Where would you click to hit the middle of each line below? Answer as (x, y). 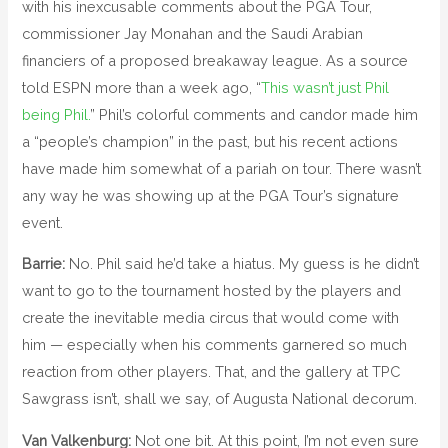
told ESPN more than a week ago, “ (142, 87)
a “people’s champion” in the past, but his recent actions (210, 141)
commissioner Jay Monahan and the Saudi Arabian (193, 33)
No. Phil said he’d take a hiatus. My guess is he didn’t (242, 264)
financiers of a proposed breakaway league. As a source (215, 60)
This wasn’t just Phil (325, 87)
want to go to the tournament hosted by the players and (212, 291)
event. (43, 222)
